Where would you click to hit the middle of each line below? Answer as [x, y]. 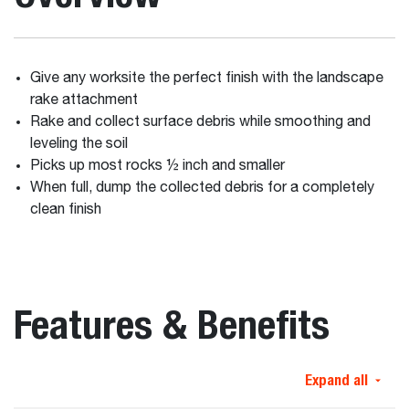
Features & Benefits [172, 324]
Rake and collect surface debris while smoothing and [200, 122]
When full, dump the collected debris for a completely [202, 188]
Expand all [336, 380]
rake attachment [85, 100]
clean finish [65, 210]
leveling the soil [80, 144]
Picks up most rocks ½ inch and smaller [159, 166]
